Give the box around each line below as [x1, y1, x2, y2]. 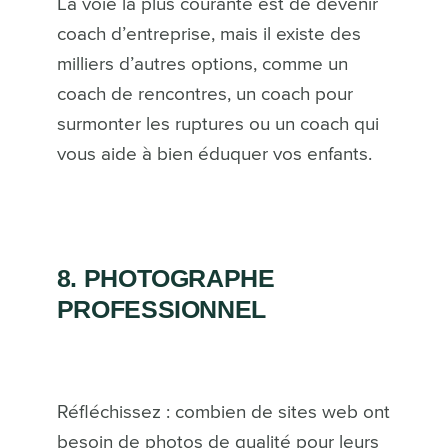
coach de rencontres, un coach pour [56, 84, 353, 104]
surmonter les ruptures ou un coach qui [56, 114, 379, 134]
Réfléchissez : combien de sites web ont [56, 402, 390, 422]
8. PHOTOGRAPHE [56, 263, 275, 292]
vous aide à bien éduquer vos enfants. [56, 144, 372, 164]
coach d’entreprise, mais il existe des [56, 24, 361, 44]
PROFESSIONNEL [56, 294, 266, 323]
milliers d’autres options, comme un [56, 54, 348, 74]
